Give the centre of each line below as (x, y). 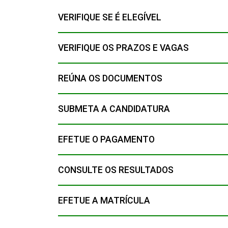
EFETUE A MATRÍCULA (104, 200)
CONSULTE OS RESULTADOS (116, 170)
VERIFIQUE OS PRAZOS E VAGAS (123, 48)
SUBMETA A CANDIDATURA (114, 109)
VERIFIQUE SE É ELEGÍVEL (110, 17)
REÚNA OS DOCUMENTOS (110, 78)
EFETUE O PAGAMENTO (106, 139)
